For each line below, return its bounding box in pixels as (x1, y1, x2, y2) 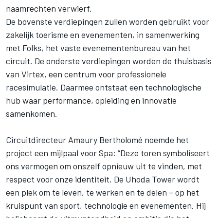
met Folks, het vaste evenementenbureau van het (6, 42, 191, 53)
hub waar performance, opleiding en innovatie (6, 94, 177, 106)
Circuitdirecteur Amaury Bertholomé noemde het (6, 134, 189, 145)
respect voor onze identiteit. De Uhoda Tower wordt (6, 173, 200, 184)
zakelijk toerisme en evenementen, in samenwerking (6, 29, 200, 40)
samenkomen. (6, 108, 57, 119)
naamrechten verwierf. (6, 2, 92, 14)
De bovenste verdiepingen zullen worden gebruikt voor (6, 16, 209, 27)
